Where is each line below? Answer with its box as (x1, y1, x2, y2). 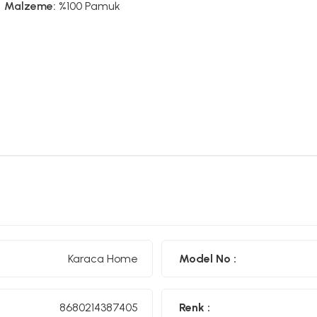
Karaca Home (68, 251, 138, 265)
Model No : (179, 251, 236, 265)
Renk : (179, 300, 210, 314)
